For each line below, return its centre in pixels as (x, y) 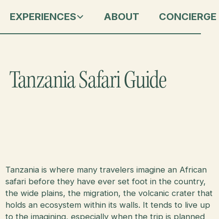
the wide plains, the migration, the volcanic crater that (109, 193)
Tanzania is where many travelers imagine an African (106, 169)
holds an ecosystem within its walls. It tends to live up (108, 205)
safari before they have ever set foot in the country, (106, 181)
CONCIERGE (188, 16)
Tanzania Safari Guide (88, 82)
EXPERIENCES (43, 16)
